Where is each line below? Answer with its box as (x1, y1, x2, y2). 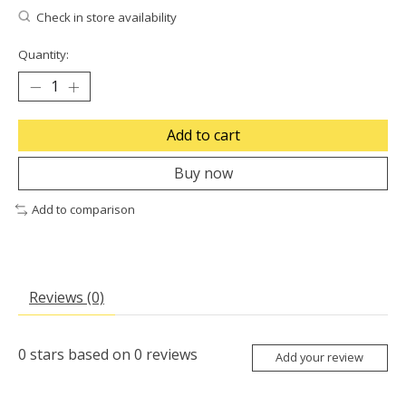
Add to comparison (31, 201, 135, 218)
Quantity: (18, 46, 69, 63)
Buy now (173, 163, 233, 184)
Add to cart (166, 125, 240, 146)
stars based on (26, 344, 134, 365)
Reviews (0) (29, 287, 104, 308)
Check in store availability (35, 9, 177, 26)
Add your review (275, 349, 364, 366)
